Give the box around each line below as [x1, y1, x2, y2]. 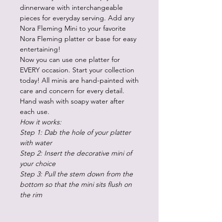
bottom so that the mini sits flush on [20, 180, 132, 189]
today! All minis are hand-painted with [20, 76, 139, 85]
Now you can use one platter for [20, 55, 120, 64]
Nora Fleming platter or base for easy [20, 34, 136, 43]
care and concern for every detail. [20, 86, 124, 95]
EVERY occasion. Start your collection [20, 65, 134, 74]
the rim [20, 190, 42, 199]
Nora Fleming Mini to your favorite [20, 24, 126, 33]
